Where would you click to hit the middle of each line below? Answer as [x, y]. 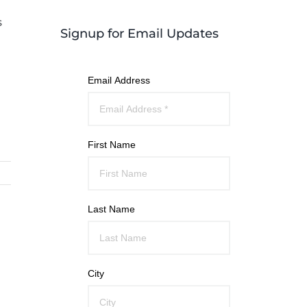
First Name [112, 145]
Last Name [111, 209]
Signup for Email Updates [139, 34]
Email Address [119, 80]
